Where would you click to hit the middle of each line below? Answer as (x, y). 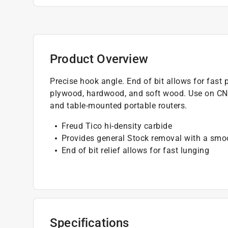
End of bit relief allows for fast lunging (135, 150)
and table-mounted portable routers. (119, 105)
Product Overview (99, 59)
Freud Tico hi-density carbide (117, 126)
